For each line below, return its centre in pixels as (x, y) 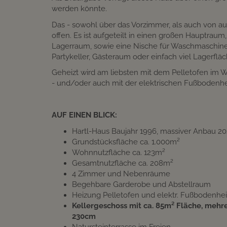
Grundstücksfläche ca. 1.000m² (126, 142)
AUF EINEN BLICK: (84, 115)
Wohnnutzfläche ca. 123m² (119, 152)
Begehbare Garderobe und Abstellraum (141, 184)
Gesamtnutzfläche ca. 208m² (123, 163)
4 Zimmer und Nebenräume (121, 174)
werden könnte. (79, 9)
